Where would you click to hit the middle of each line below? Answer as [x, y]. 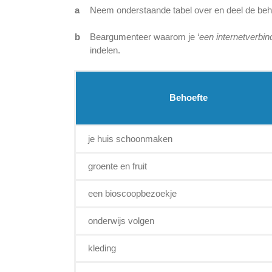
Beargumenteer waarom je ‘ [144, 37]
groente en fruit [117, 166]
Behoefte [189, 98]
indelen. [105, 50]
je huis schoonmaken [130, 139]
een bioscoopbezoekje [132, 194]
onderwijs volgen [121, 221]
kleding [102, 248]
